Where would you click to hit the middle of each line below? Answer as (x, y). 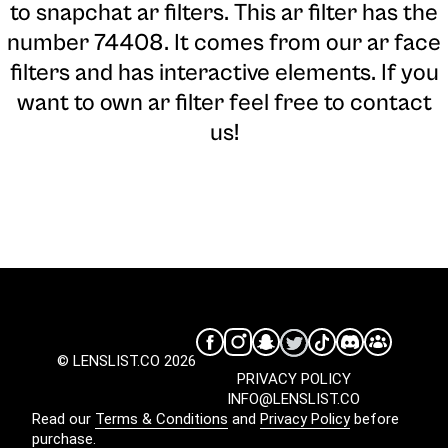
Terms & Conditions (161, 419)
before (374, 419)
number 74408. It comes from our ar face (224, 43)
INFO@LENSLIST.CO (293, 399)
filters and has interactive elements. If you (224, 73)
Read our (63, 419)
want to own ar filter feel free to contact (224, 103)
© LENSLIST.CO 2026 (126, 361)
